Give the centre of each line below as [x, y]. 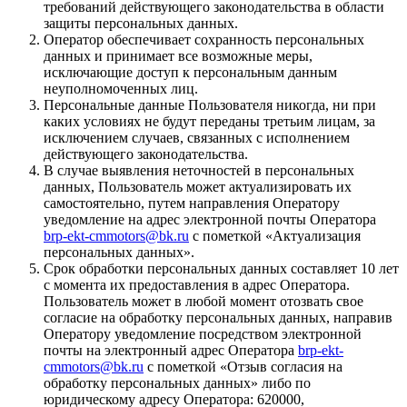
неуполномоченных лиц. [121, 88]
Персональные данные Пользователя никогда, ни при [210, 104]
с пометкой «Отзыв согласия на [243, 366]
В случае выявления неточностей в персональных [199, 170]
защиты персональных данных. [141, 23]
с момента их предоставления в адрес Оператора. [197, 284]
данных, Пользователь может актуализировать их [198, 186]
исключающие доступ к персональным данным [190, 72]
